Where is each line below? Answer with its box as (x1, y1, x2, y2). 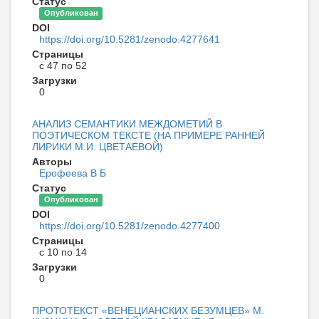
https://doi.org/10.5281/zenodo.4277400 (39, 219, 220, 231)
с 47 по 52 (39, 59, 87, 71)
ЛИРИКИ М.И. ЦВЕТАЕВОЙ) (32, 140, 163, 152)
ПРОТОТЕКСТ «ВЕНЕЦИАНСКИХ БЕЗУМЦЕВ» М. (32, 304, 264, 316)
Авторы (32, 155, 72, 167)
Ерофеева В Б (39, 167, 106, 179)
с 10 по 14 (39, 246, 87, 258)
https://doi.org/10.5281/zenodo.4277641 (39, 33, 220, 45)
